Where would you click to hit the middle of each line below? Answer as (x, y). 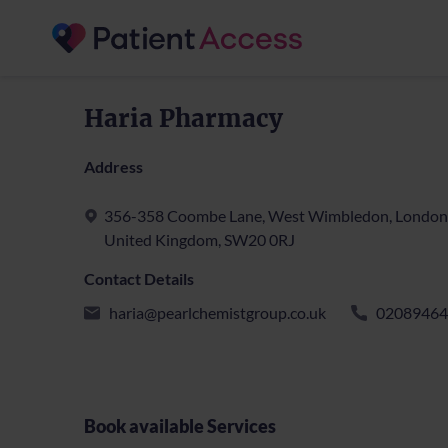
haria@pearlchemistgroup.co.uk (217, 312)
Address (113, 166)
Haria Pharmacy (183, 118)
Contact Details (139, 278)
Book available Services (180, 426)
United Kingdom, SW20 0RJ (199, 239)
